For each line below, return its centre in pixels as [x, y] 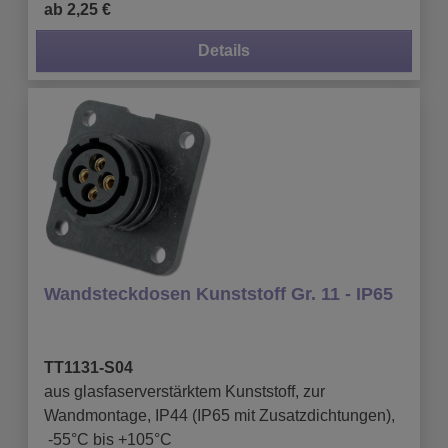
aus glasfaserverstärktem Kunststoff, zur [184, 391]
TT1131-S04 [88, 367]
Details [224, 50]
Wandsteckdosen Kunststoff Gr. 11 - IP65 [218, 293]
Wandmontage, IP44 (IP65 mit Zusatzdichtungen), [219, 415]
